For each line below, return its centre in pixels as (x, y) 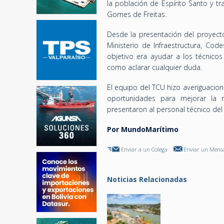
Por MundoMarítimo (143, 129)
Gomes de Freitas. (137, 14)
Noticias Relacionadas (147, 179)
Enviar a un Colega (144, 149)
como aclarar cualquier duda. (154, 67)
